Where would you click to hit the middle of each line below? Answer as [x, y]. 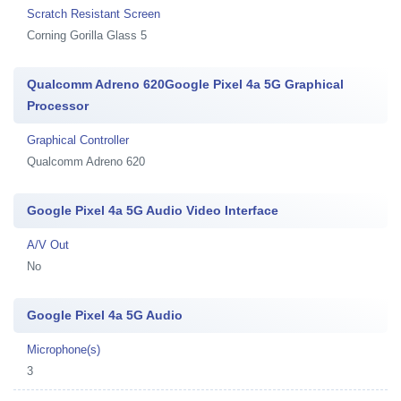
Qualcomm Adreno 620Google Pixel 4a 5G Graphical [185, 84]
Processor [58, 106]
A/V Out [48, 245]
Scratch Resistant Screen [94, 14]
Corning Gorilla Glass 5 [87, 35]
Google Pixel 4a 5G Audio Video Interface [153, 210]
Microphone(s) [64, 350]
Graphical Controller [78, 140]
